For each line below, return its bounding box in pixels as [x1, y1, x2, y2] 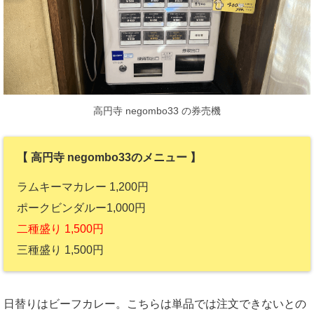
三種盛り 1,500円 [16, 244, 104, 257]
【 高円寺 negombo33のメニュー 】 [16, 151, 201, 163]
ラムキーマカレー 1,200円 [16, 181, 149, 193]
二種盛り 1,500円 [16, 223, 104, 235]
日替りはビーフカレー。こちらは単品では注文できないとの [4, 297, 306, 310]
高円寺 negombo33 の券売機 [93, 105, 221, 117]
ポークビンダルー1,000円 [16, 202, 146, 214]
